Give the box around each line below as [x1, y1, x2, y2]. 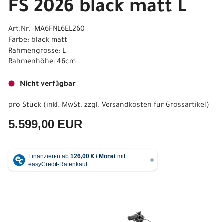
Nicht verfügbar [20, 81, 76, 89]
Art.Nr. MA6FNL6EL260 [8, 26, 85, 34]
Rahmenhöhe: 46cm [8, 58, 76, 66]
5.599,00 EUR [8, 117, 82, 131]
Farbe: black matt [8, 37, 67, 45]
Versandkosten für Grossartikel [102, 102, 206, 110]
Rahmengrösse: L [8, 48, 66, 55]
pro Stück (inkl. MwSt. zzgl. [8, 102, 102, 110]
